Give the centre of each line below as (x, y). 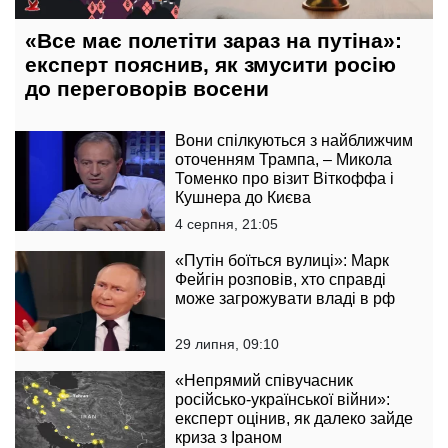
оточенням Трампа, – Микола (283, 159)
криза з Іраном (228, 437)
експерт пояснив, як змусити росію (210, 64)
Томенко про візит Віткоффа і (284, 178)
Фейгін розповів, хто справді (280, 279)
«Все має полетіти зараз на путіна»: (213, 40)
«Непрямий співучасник (264, 380)
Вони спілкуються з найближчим (294, 140)
